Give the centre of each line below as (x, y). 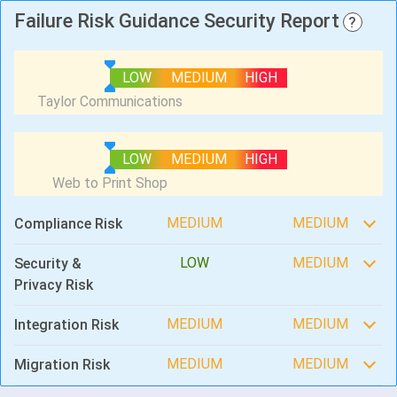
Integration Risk (66, 325)
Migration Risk (62, 365)
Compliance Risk (68, 224)
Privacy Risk (54, 285)
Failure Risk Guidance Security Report (177, 21)
